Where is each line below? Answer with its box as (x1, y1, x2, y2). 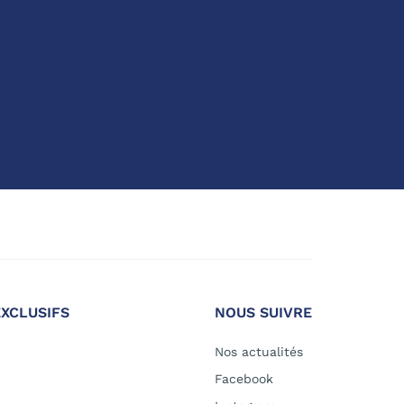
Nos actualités (215, 344, 303, 360)
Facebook (215, 372, 273, 387)
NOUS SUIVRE (215, 304, 312, 322)
